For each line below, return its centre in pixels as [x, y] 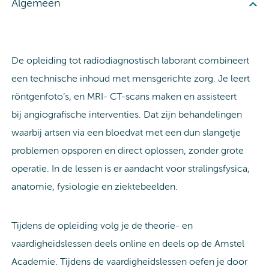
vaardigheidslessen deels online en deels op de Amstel [128, 244]
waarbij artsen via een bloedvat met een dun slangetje [126, 133]
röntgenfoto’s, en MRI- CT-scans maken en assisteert [124, 97]
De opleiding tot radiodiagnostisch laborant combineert [130, 61]
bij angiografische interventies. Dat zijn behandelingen [127, 115]
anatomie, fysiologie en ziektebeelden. [96, 187]
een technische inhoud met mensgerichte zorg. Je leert [131, 79]
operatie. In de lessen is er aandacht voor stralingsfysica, [131, 169]
